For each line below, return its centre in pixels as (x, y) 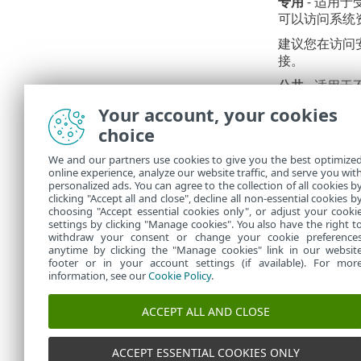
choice (127, 135)
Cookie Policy (180, 276)
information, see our (98, 276)
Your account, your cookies (218, 114)
